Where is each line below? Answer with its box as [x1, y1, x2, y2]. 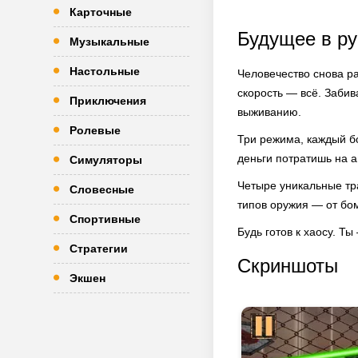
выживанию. [237, 105, 301, 118]
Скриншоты [237, 255, 338, 276]
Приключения [70, 94, 146, 107]
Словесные [70, 183, 134, 196]
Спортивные [70, 213, 141, 225]
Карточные [70, 6, 132, 18]
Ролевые [70, 124, 121, 137]
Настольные [70, 65, 140, 78]
